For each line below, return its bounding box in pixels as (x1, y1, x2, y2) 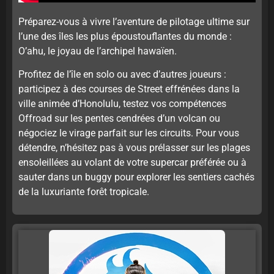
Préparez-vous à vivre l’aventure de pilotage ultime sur (18, 15, 250, 28)
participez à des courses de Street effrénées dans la (18, 83, 240, 95)
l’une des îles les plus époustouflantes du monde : (18, 30, 232, 42)
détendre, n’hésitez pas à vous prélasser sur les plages (18, 142, 250, 154)
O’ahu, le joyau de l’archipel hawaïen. (18, 45, 177, 57)
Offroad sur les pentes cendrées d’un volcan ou (18, 113, 220, 125)
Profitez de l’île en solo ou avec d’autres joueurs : (18, 68, 226, 81)
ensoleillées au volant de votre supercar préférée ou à (18, 157, 246, 169)
